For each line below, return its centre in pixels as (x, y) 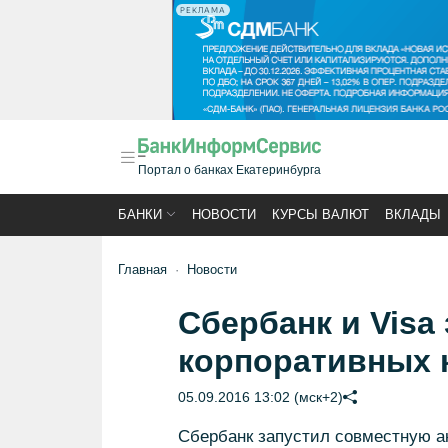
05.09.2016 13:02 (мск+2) (260, 397)
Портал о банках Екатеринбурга (229, 170)
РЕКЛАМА (203, 10)
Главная (142, 269)
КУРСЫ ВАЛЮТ (320, 214)
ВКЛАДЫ (413, 214)
